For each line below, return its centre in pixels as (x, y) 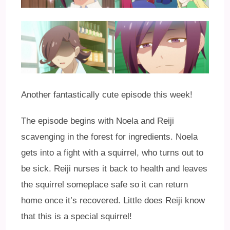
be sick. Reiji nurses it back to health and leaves (114, 168)
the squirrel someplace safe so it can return (105, 184)
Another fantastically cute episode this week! (107, 94)
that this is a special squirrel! (77, 216)
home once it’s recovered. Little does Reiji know (113, 200)
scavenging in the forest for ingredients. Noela (110, 137)
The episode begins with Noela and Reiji (98, 121)
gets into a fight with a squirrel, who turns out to (112, 152)
